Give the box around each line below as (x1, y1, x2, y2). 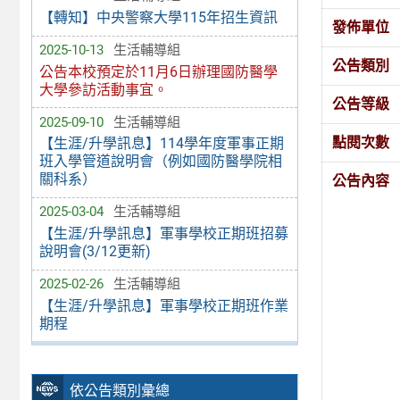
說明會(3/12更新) (38, 243, 151, 261)
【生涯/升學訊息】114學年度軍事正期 (38, 135, 284, 153)
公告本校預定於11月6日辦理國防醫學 (38, 62, 278, 80)
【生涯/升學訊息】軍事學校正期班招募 (38, 225, 288, 243)
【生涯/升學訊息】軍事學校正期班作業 (38, 296, 288, 314)
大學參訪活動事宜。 (38, 80, 168, 98)
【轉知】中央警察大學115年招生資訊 (38, 9, 278, 27)
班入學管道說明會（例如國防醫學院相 (38, 153, 282, 171)
